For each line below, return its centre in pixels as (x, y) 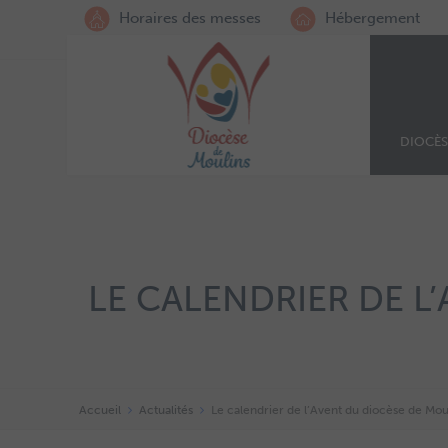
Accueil (100, 410)
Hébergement (370, 18)
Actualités (166, 410)
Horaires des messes (188, 18)
